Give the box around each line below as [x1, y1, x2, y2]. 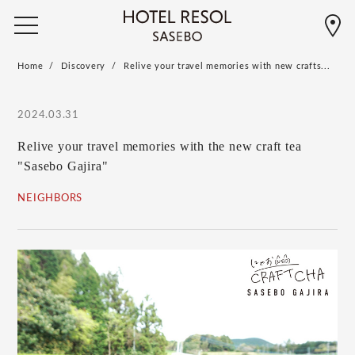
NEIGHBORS [17, 193, 83, 204]
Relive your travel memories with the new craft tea [17, 139, 302, 153]
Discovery [61, 62, 106, 71]
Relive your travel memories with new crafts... [124, 62, 330, 71]
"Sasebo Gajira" [17, 159, 109, 173]
